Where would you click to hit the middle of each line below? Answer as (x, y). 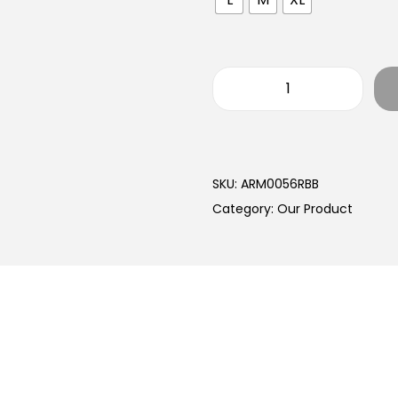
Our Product (315, 208)
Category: (245, 208)
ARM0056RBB (280, 183)
